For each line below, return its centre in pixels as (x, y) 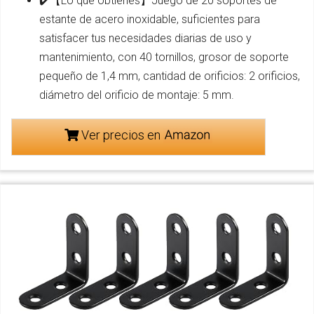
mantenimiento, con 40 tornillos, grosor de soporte (164, 57)
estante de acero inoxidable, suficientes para (150, 20)
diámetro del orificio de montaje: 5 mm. (137, 95)
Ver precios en (121, 135)
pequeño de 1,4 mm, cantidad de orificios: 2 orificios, (170, 76)
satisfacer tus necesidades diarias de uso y (145, 39)
